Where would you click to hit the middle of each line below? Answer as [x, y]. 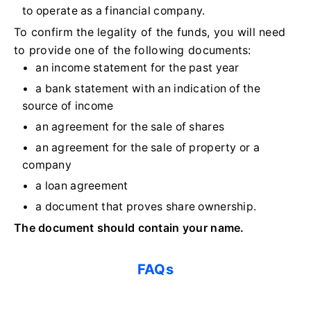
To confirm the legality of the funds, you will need [150, 32]
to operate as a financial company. [114, 11]
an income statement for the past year [137, 68]
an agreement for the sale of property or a [148, 148]
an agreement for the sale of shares [130, 127]
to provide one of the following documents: [133, 50]
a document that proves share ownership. [146, 207]
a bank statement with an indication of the [148, 89]
